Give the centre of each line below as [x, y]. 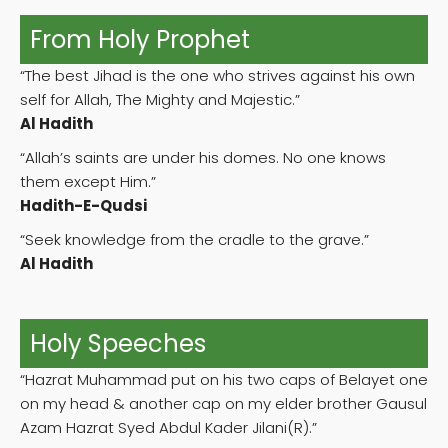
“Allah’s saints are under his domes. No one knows [203, 158]
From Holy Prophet [140, 40]
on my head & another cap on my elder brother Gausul [223, 404]
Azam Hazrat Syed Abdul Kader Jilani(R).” [168, 428]
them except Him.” [88, 182]
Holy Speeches [118, 344]
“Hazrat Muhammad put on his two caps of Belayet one [224, 380]
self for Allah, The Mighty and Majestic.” [160, 100]
